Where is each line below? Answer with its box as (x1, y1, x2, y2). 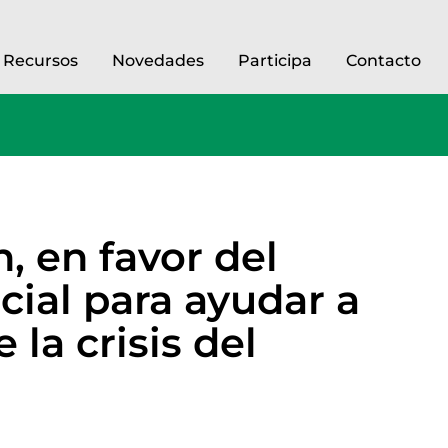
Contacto (346, 51, 421, 70)
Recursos (3, 51, 78, 70)
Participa (238, 51, 312, 70)
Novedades (112, 51, 204, 70)
